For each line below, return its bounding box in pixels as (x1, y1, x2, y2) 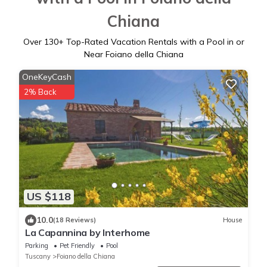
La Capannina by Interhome (25, 226, 150, 238)
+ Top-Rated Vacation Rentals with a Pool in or (58, 36, 244, 48)
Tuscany (25, 252, 51, 260)
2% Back (24, 87, 57, 97)
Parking (25, 241, 48, 250)
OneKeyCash (22, 72, 72, 83)
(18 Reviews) (53, 216, 96, 225)
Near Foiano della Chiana (83, 49, 184, 60)
